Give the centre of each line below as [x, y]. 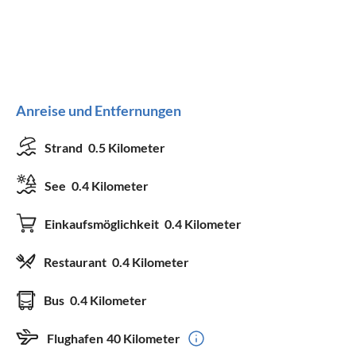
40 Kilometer [143, 338]
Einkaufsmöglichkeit [103, 223]
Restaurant [76, 261]
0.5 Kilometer [127, 147]
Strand [65, 147]
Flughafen [75, 338]
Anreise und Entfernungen [99, 110]
